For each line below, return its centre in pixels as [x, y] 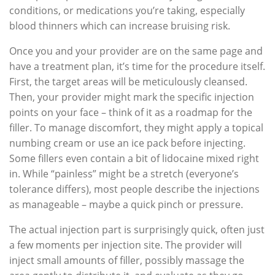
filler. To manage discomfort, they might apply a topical [136, 127]
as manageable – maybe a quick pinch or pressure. [126, 204]
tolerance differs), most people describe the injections [134, 189]
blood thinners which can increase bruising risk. [120, 25]
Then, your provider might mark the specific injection [132, 97]
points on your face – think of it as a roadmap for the [131, 112]
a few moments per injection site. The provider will [126, 245]
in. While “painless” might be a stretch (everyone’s [124, 173]
